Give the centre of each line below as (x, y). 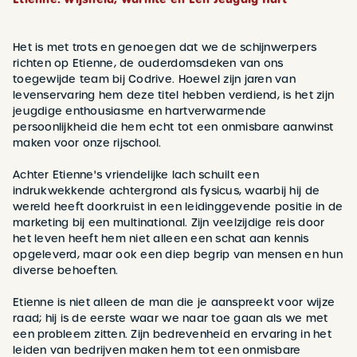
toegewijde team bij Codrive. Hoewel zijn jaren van (154, 79)
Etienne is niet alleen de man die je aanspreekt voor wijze (174, 302)
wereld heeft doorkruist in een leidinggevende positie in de (178, 206)
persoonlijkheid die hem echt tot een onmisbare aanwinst (173, 127)
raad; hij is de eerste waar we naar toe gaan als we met (171, 318)
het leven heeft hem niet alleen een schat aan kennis (161, 238)
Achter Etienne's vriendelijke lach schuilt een (136, 175)
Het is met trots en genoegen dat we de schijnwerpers (165, 47)
